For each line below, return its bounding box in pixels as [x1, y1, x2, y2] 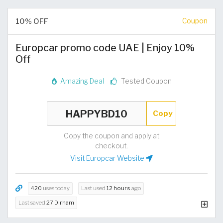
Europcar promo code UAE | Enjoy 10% [15, 41, 195, 54]
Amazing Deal [58, 77, 104, 86]
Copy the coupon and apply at [64, 132, 159, 140]
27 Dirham [46, 199, 74, 207]
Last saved [18, 199, 46, 207]
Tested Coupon [119, 77, 172, 86]
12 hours [107, 185, 130, 192]
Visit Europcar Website [70, 154, 146, 163]
